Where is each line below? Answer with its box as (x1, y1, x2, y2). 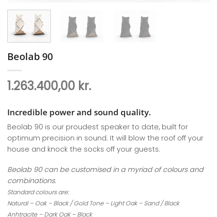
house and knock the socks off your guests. (7, 144, 160, 155)
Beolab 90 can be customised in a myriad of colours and (7, 165, 203, 175)
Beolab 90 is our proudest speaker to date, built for (7, 122, 188, 132)
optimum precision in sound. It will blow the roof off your (7, 133, 203, 143)
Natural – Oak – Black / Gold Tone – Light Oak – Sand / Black (7, 199, 179, 208)
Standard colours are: (7, 188, 69, 197)
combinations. (7, 176, 56, 186)
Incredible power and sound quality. (7, 106, 151, 118)
